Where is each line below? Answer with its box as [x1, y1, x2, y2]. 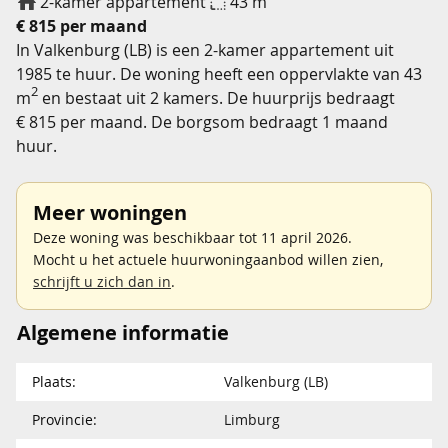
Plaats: [32, 371, 76, 391]
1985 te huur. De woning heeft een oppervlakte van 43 [16, 62, 422, 85]
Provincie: [32, 409, 97, 429]
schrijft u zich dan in [33, 271, 171, 291]
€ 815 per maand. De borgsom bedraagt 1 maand [16, 110, 388, 133]
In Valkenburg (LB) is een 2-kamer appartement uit [16, 38, 394, 61]
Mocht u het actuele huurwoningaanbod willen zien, [33, 249, 383, 269]
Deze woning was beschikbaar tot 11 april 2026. [33, 227, 352, 247]
